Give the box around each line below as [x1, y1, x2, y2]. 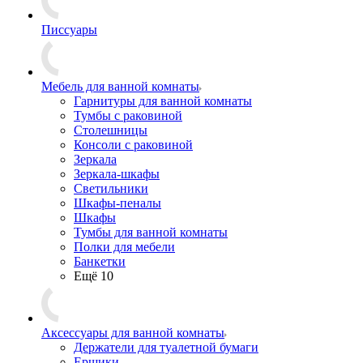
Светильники [74, 181, 148, 195]
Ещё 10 [74, 269, 113, 283]
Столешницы [74, 123, 147, 137]
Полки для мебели [74, 240, 175, 254]
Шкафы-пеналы [74, 196, 161, 210]
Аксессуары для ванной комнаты [41, 326, 224, 340]
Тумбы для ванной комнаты [74, 225, 228, 239]
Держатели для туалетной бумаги [74, 340, 258, 354]
